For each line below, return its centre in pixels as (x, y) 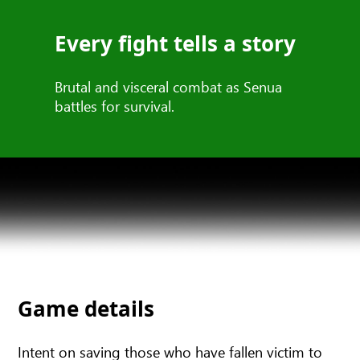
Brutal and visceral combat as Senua (168, 87)
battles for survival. (115, 106)
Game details (86, 309)
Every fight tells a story (175, 44)
